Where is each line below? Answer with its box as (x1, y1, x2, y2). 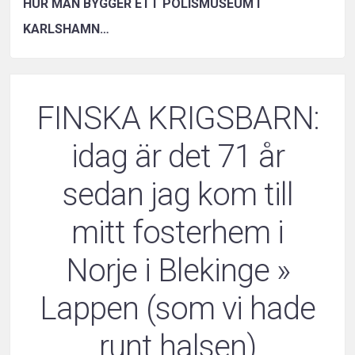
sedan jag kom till (62, 176, 293, 214)
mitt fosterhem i (71, 214, 284, 252)
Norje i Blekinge (65, 252, 269, 290)
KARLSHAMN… (23, 21, 109, 37)
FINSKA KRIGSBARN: (36, 100, 319, 138)
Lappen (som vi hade (40, 290, 315, 328)
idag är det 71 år (71, 138, 284, 176)
